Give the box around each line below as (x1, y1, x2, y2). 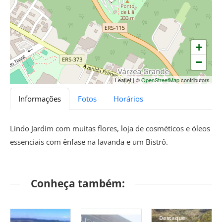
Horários (113, 93, 143, 104)
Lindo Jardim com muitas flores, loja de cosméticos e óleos (10, 123, 210, 133)
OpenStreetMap (141, 75, 179, 84)
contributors (179, 75, 210, 84)
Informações (18, 93, 61, 104)
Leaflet (115, 75, 133, 84)
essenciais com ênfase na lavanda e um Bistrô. (10, 136, 168, 147)
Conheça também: (31, 176, 125, 191)
